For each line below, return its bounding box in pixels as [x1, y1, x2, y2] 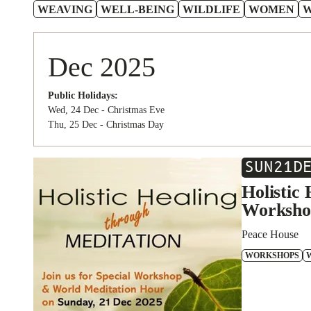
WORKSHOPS [245, 251, 299, 260]
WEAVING [37, 3, 92, 15]
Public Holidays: [48, 90, 118, 101]
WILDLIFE [183, 3, 240, 15]
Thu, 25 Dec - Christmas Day [48, 119, 164, 130]
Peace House [242, 228, 299, 240]
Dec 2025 [48, 51, 155, 83]
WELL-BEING [101, 3, 174, 15]
